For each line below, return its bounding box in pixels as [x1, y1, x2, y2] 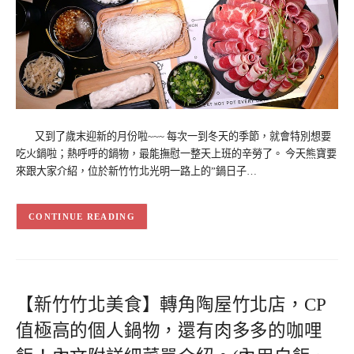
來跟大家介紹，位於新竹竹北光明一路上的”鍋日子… [16, 164, 257, 177]
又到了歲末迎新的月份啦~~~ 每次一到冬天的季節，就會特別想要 [16, 130, 331, 142]
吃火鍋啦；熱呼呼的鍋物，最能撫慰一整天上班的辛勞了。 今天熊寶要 [16, 147, 337, 160]
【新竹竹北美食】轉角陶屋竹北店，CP [16, 294, 326, 314]
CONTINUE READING [28, 212, 135, 222]
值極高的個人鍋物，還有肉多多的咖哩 [16, 320, 322, 341]
